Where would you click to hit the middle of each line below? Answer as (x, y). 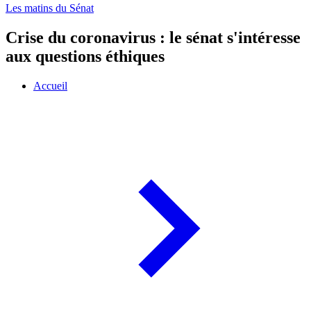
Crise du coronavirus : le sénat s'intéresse (153, 38)
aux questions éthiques (85, 57)
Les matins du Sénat (50, 8)
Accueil (50, 86)
